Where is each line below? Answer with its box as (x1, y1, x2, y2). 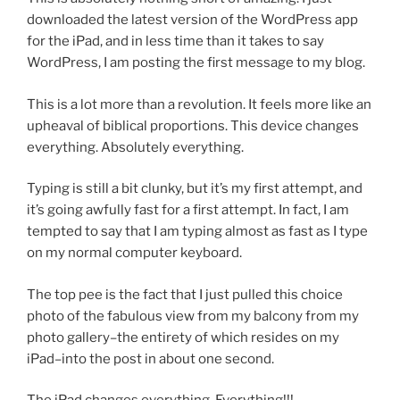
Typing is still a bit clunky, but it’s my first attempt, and (27, 180, 362, 197)
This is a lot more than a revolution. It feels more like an (27, 96, 371, 112)
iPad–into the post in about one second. (27, 350, 274, 367)
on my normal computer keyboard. (27, 245, 242, 262)
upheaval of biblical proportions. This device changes (27, 117, 359, 134)
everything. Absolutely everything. (27, 138, 244, 155)
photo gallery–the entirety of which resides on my (27, 329, 339, 346)
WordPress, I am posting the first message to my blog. (27, 54, 365, 71)
